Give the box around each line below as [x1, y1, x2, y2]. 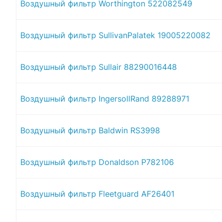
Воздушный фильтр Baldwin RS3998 [20, 125, 160, 135]
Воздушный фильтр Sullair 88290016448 [20, 61, 177, 72]
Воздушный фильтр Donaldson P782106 [20, 157, 174, 167]
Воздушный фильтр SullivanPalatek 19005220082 [20, 30, 211, 40]
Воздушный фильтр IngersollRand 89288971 [20, 93, 189, 104]
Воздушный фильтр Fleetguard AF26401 [20, 188, 174, 199]
